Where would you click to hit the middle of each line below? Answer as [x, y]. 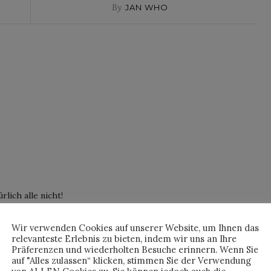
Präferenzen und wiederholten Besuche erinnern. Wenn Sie [135, 250]
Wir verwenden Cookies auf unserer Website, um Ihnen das [135, 228]
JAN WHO [147, 7]
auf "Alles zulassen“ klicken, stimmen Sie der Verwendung [131, 260]
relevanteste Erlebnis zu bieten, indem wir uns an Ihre [124, 239]
